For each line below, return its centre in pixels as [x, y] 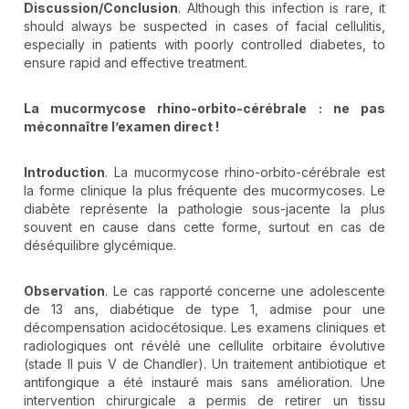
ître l [100, 126]
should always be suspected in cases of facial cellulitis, [204, 26]
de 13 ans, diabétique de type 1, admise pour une [204, 309]
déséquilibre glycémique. [100, 245]
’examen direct [165, 126]
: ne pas [352, 108]
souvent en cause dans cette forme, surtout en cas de [204, 226]
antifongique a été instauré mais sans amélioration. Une [204, 382]
